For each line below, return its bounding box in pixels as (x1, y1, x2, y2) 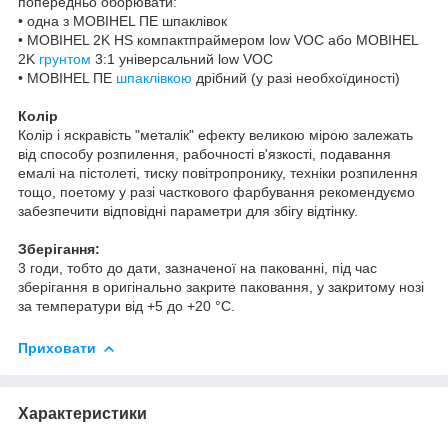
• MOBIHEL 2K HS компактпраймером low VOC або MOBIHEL (18, 31, 418, 48)
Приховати (18, 339, 96, 356)
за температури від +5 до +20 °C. (18, 297, 235, 314)
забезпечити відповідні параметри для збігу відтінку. (18, 202, 358, 219)
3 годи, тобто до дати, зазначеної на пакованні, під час (18, 259, 377, 276)
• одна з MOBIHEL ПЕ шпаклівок (18, 12, 227, 29)
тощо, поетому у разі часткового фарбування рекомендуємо (18, 183, 415, 200)
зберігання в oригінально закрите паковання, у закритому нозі (18, 278, 424, 295)
